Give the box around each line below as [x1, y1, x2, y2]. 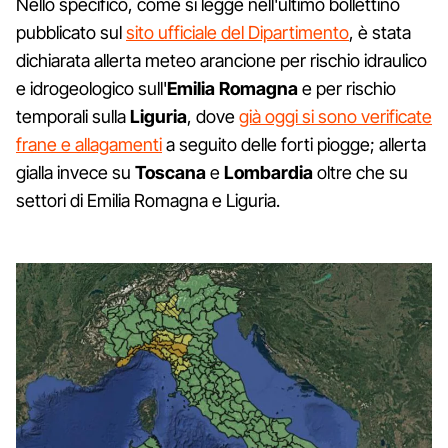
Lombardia [224, 161, 313, 183]
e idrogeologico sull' [16, 77, 167, 99]
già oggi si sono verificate [239, 105, 432, 127]
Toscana [135, 161, 206, 183]
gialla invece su [16, 161, 135, 183]
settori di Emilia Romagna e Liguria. [16, 189, 280, 211]
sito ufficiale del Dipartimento [126, 21, 349, 43]
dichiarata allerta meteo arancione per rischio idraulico [16, 49, 427, 71]
